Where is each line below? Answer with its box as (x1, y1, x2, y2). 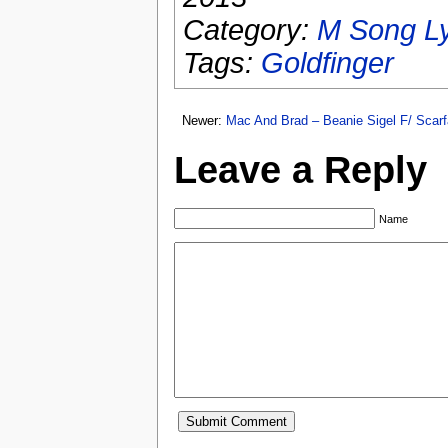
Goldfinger (261, 47, 394, 80)
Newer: (182, 113, 226, 129)
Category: (183, 14, 317, 47)
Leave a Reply (174, 149, 427, 192)
